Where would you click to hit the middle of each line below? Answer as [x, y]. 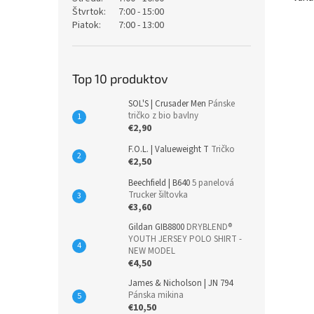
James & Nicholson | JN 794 [180, 283]
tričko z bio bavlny [163, 116]
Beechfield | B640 [160, 183]
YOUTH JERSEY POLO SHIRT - [185, 239]
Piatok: [87, 25]
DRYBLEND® [209, 227]
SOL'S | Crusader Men [168, 104]
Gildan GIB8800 [157, 227]
